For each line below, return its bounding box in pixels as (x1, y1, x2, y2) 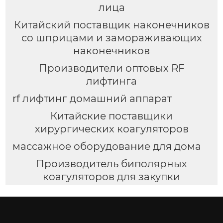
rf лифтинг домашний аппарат (12, 93, 172, 105)
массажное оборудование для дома (12, 140, 201, 152)
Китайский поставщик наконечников (13, 19, 210, 31)
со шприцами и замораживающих (21, 32, 202, 44)
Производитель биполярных (36, 157, 187, 170)
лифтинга (86, 75, 137, 88)
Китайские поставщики (50, 110, 173, 122)
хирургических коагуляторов (34, 122, 189, 135)
